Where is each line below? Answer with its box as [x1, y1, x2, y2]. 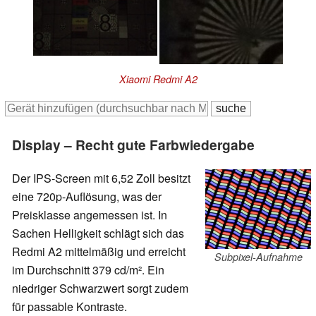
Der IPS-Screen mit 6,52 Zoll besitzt [12, 169, 190, 186]
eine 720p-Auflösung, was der [12, 188, 162, 205]
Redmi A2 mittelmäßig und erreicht [12, 243, 186, 260]
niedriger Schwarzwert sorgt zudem [12, 279, 188, 296]
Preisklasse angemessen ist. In [12, 206, 167, 223]
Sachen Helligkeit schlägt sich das [12, 224, 184, 241]
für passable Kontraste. [12, 298, 127, 315]
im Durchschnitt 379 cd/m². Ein [12, 261, 164, 278]
